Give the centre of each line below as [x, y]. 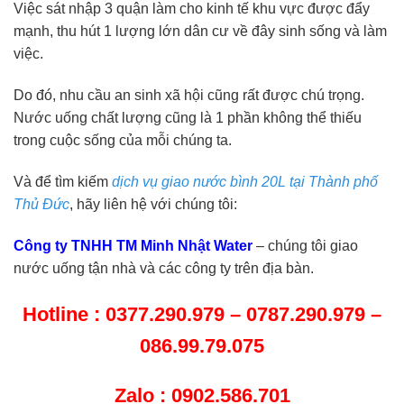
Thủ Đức [41, 204]
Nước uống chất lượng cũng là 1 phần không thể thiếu [188, 118]
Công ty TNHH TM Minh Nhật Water [133, 245]
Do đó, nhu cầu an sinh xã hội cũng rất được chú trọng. [189, 96]
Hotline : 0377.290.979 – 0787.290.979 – [202, 314]
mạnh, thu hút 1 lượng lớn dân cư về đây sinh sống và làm [200, 32]
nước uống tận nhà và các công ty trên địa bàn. [164, 268]
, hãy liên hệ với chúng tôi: [153, 204]
